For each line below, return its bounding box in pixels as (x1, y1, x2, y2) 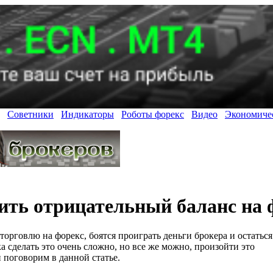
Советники (7, 109, 54, 120)
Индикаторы (61, 109, 114, 120)
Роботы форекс (121, 109, 184, 120)
